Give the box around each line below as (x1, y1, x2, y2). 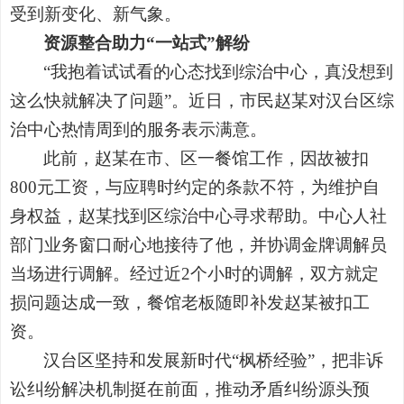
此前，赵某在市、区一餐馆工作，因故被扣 (43, 148, 370, 168)
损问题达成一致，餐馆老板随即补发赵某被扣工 (10, 292, 370, 312)
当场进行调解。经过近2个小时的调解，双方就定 (10, 263, 379, 283)
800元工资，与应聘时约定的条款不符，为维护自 (10, 177, 380, 197)
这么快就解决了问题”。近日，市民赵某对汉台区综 (10, 90, 394, 110)
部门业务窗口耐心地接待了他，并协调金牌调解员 (10, 234, 387, 254)
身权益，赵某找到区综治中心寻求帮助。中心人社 (10, 206, 387, 225)
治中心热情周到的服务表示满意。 (10, 119, 267, 139)
